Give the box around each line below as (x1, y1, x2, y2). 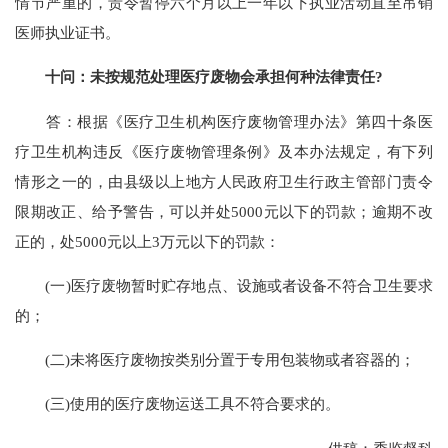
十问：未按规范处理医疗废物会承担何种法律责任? (45, 68, 384, 86)
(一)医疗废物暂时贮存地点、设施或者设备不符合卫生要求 (15, 276, 433, 294)
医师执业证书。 (15, 24, 121, 42)
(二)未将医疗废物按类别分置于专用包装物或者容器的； (15, 351, 416, 369)
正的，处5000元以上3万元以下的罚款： (15, 232, 281, 250)
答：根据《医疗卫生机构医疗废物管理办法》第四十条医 (15, 112, 433, 130)
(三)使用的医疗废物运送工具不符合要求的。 (15, 395, 341, 413)
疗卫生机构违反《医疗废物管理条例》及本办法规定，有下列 (15, 142, 433, 160)
